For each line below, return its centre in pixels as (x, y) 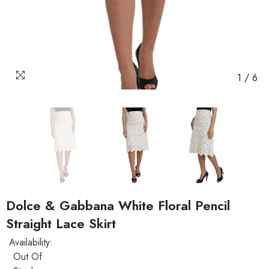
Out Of (28, 257)
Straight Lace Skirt (61, 223)
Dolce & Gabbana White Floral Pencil (118, 205)
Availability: (31, 242)
